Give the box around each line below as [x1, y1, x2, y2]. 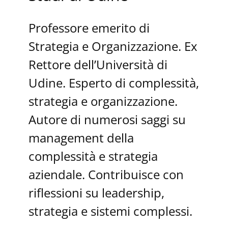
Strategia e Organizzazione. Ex [28, 37, 197, 54]
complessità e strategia [28, 147, 158, 164]
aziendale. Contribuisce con [28, 165, 184, 183]
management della [28, 129, 134, 146]
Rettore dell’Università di [28, 55, 167, 73]
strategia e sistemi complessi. [28, 202, 192, 219]
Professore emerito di [28, 19, 150, 36]
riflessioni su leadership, [28, 184, 164, 201]
